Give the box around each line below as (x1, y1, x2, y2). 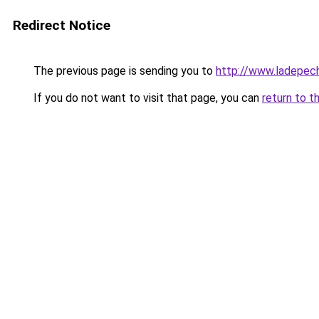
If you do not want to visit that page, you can (31, 91, 262, 105)
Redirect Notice (13, 17, 110, 33)
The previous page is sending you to (31, 64, 216, 78)
